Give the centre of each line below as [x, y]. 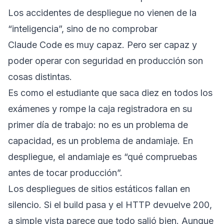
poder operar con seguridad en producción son [105, 60]
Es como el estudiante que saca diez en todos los [110, 92]
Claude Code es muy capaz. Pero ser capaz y [102, 44]
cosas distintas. [40, 76]
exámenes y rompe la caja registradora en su [100, 108]
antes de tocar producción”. [65, 172]
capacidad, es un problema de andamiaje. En [100, 140]
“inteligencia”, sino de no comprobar [83, 28]
